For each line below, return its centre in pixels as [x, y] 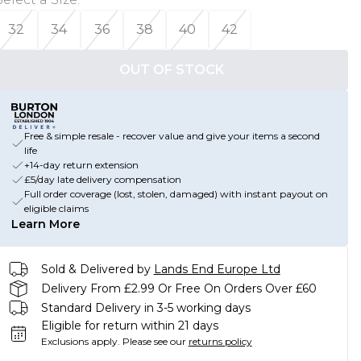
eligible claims [56, 208]
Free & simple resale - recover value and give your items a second [172, 136]
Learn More [45, 224]
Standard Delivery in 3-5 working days [145, 307]
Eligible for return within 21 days [129, 326]
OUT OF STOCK [171, 70]
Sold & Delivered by [95, 269]
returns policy [220, 341]
